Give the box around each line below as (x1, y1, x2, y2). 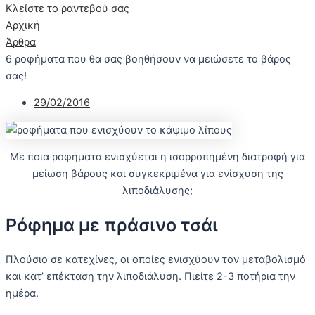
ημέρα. (6, 286, 39, 300)
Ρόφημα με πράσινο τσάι (6, 214, 218, 236)
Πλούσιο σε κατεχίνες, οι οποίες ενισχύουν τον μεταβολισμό (6, 252, 306, 266)
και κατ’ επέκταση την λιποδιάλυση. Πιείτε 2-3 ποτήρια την (6, 269, 295, 283)
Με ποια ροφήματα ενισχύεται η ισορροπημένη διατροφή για (10, 150, 305, 164)
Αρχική (6, 18, 40, 32)
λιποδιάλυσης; (122, 184, 193, 198)
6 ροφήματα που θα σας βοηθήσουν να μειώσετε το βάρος (6, 52, 291, 65)
